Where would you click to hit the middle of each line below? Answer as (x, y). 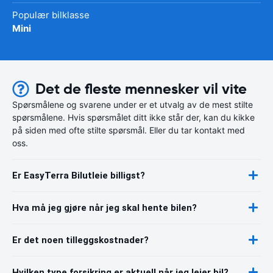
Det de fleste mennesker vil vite (141, 89)
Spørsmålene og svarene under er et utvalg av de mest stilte (133, 104)
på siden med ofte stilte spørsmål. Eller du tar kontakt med (129, 130)
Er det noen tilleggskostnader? (80, 240)
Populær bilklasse (51, 15)
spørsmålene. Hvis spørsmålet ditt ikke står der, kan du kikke (133, 117)
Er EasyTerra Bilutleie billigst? (79, 175)
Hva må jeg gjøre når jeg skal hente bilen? (105, 207)
